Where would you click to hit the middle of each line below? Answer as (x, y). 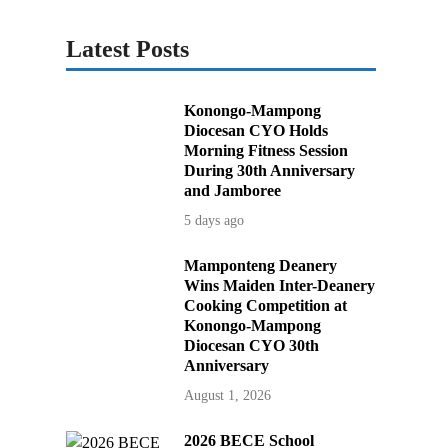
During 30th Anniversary (270, 171)
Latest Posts (127, 49)
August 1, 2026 (228, 396)
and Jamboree (233, 191)
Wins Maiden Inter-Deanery (280, 286)
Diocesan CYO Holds (256, 131)
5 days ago (214, 221)
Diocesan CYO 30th (252, 346)
